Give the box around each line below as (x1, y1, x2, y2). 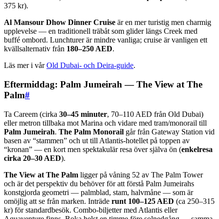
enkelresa (181, 145, 213, 153)
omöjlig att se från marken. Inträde (4, 197, 111, 205)
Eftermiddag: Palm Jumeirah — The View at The (4, 79, 202, 89)
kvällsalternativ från (4, 44, 66, 53)
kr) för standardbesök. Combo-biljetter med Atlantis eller (4, 205, 177, 214)
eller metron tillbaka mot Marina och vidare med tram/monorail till (4, 118, 207, 127)
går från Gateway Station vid (124, 127, 215, 136)
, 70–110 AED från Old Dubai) (107, 109, 203, 118)
